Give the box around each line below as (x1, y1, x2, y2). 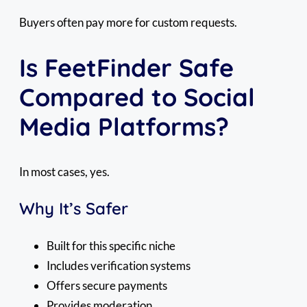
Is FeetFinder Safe (19, 51, 234, 83)
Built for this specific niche (47, 238, 175, 253)
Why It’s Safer (19, 197, 128, 219)
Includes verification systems (47, 258, 191, 273)
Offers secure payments (47, 278, 167, 293)
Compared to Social (19, 81, 255, 112)
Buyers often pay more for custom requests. (19, 15, 237, 30)
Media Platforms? (19, 110, 229, 142)
